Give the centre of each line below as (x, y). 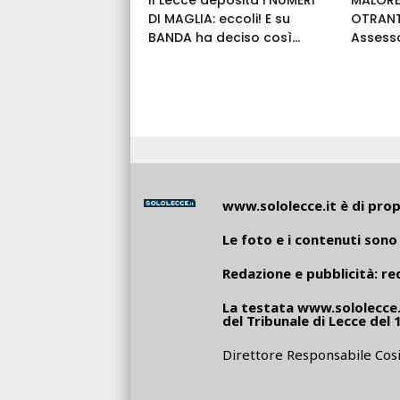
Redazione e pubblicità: (301, 273)
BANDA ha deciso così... (224, 37)
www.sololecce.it (279, 205)
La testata (259, 307)
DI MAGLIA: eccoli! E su (219, 18)
